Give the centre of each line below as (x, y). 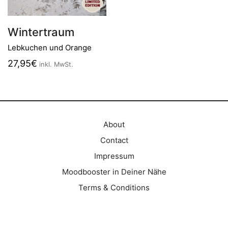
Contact (114, 140)
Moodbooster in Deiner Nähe (114, 172)
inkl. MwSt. (56, 64)
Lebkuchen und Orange (50, 48)
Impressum (114, 156)
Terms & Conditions (114, 187)
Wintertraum (41, 32)
